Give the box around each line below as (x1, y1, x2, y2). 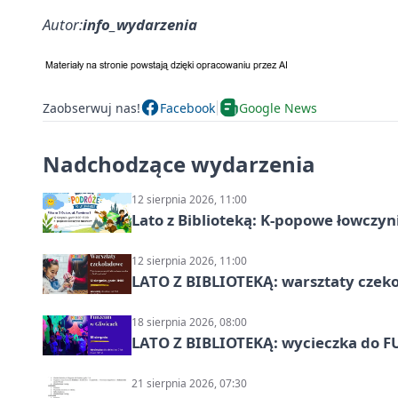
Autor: (43, 14, 83, 36)
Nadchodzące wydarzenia (43, 149, 315, 179)
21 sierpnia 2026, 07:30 (131, 376, 247, 392)
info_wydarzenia (83, 14, 197, 36)
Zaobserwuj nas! (43, 99, 140, 116)
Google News (239, 99, 317, 116)
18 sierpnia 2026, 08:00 (131, 314, 247, 330)
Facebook (160, 99, 215, 116)
